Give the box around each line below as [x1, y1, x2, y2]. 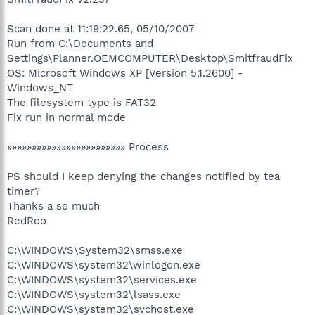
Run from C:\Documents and [7, 37, 153, 50]
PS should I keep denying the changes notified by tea [7, 169, 280, 183]
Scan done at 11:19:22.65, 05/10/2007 [7, 22, 194, 35]
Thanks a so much [7, 199, 100, 212]
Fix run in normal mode [7, 110, 126, 124]
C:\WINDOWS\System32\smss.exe [7, 243, 183, 257]
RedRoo [7, 214, 46, 227]
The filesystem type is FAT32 [7, 96, 156, 109]
